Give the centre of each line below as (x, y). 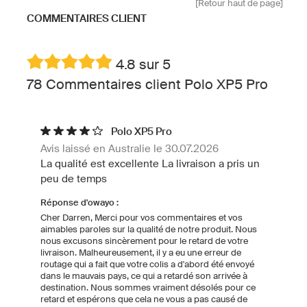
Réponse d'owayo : (79, 202)
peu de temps (74, 178)
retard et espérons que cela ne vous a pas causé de (144, 299)
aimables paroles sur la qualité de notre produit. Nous (149, 229)
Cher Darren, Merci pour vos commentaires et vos (142, 217)
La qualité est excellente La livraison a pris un (150, 163)
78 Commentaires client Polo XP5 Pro (147, 84)
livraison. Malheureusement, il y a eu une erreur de (141, 252)
